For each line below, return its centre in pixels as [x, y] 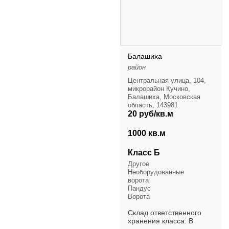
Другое [139, 164]
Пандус [139, 189]
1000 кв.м [147, 133]
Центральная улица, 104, [167, 81]
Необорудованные [156, 172]
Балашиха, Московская [164, 97]
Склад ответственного [165, 213]
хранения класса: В [161, 221]
